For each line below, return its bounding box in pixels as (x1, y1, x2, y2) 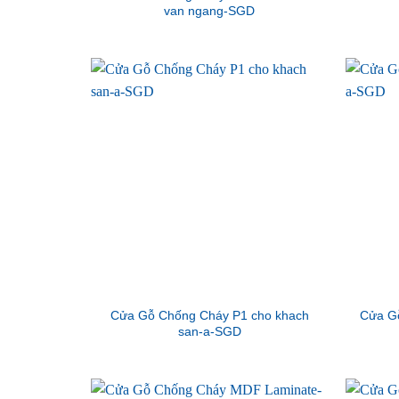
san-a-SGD (177, 323, 241, 338)
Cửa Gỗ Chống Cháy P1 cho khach (110, 307, 309, 322)
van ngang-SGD (164, 4, 256, 19)
